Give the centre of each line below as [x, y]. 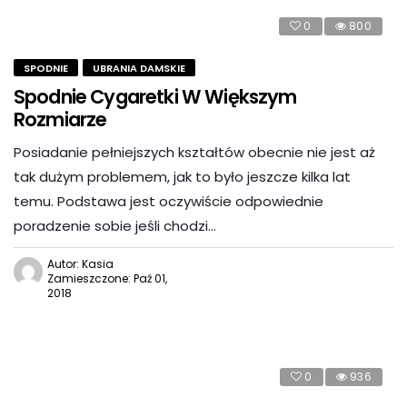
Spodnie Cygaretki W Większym [155, 97]
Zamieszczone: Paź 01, [107, 278]
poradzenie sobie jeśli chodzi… [115, 226]
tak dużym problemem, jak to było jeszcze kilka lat [182, 177]
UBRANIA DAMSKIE [139, 68]
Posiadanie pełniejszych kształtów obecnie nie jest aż [194, 152]
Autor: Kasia [80, 264]
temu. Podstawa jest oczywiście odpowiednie [169, 201]
